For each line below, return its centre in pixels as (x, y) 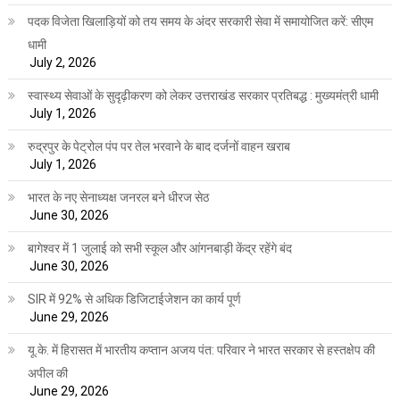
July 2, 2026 (62, 63)
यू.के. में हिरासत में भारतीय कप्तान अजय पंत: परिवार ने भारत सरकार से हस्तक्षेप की (201, 350)
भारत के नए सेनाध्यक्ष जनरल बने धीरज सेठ (118, 198)
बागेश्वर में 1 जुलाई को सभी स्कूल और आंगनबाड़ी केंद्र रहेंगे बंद (159, 249)
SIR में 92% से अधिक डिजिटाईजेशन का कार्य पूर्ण (134, 300)
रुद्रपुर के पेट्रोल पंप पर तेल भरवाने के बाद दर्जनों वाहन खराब (158, 147)
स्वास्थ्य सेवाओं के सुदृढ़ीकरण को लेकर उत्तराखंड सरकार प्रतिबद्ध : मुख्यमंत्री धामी (203, 96)
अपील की (47, 374)
